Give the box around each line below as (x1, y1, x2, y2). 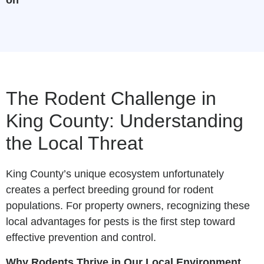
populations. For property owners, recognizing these (6, 200, 250, 212)
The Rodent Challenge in (6, 88, 216, 110)
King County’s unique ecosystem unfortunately (6, 168, 224, 180)
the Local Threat (6, 133, 143, 154)
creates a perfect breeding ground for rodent (6, 184, 213, 196)
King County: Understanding (6, 110, 243, 132)
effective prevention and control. (6, 232, 156, 244)
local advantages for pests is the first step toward (6, 216, 235, 228)
